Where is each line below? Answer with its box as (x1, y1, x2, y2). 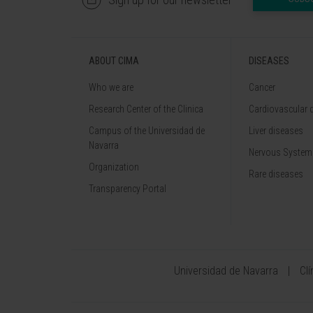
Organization (89, 161, 139, 173)
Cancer (249, 82, 275, 93)
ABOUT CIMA (89, 55, 139, 66)
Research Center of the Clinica (89, 103, 203, 115)
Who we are (89, 82, 133, 93)
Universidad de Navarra (174, 264, 278, 277)
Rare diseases (249, 168, 303, 180)
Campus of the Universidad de (89, 125, 205, 136)
